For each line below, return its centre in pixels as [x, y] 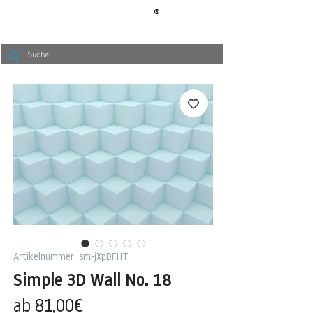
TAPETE [125, 18]
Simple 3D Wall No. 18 [93, 281]
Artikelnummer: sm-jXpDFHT [71, 257]
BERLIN [92, 18]
